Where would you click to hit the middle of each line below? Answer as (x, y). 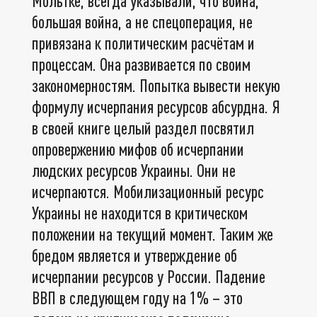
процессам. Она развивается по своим (141, 64)
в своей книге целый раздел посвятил (143, 127)
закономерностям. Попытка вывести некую (156, 85)
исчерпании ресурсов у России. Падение (149, 276)
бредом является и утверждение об (134, 255)
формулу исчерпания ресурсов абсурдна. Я (156, 106)
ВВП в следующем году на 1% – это (137, 297)
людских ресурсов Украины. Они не (134, 170)
